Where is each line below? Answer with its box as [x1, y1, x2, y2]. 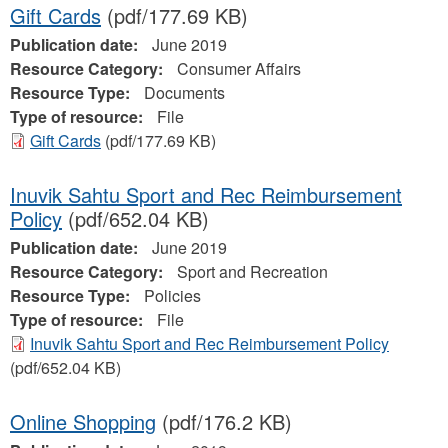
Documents [144, 81, 225, 104]
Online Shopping [10, 407, 156, 436]
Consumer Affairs [177, 57, 301, 80]
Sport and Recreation [177, 260, 328, 283]
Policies [144, 284, 201, 307]
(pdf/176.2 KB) [156, 407, 292, 436]
